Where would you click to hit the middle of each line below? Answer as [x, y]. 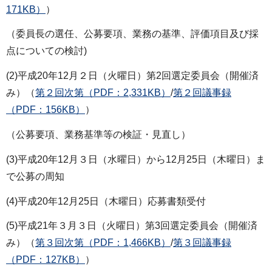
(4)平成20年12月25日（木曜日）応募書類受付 [106, 201]
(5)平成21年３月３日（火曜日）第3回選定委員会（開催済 [132, 226]
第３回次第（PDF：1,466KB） [103, 243]
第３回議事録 [202, 243]
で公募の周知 [35, 176]
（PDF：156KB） [46, 110]
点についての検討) [46, 51]
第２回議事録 [202, 93]
